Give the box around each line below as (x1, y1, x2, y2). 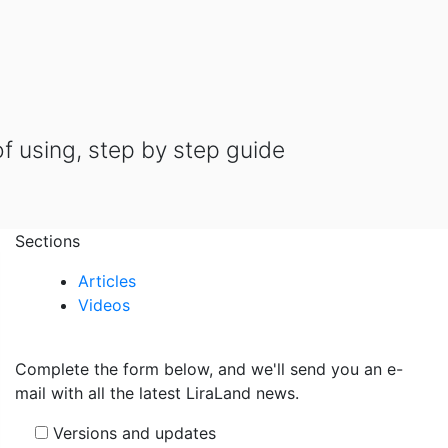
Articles (77, 270, 136, 291)
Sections (15, 230, 80, 251)
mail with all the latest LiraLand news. (15, 382, 299, 403)
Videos (77, 294, 130, 315)
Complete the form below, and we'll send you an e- (15, 358, 403, 379)
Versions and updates (48, 422, 216, 443)
